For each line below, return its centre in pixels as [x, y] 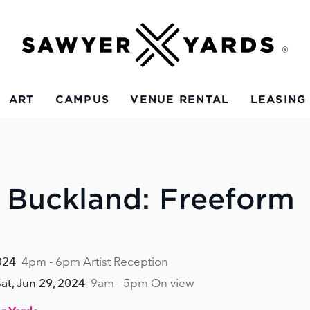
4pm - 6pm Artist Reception [95, 262]
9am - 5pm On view [143, 283]
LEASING [278, 100]
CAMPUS [82, 100]
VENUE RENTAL [180, 100]
